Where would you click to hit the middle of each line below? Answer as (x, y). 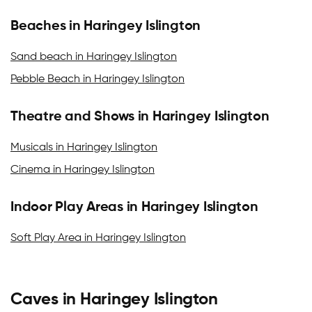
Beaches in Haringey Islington (106, 26)
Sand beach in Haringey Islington (94, 57)
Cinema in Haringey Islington (83, 170)
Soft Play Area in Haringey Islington (98, 238)
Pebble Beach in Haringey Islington (97, 79)
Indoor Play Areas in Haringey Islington (134, 208)
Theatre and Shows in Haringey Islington (140, 117)
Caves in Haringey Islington (114, 299)
